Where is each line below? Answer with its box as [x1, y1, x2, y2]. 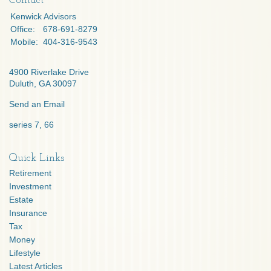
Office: [10, 24, 38, 34]
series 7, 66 [9, 120, 54, 129]
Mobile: [10, 37, 41, 47]
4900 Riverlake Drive [9, 67, 89, 77]
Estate [9, 195, 33, 204]
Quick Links [9, 152, 64, 164]
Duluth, [9, 79, 36, 88]
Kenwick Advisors [10, 11, 76, 21]
